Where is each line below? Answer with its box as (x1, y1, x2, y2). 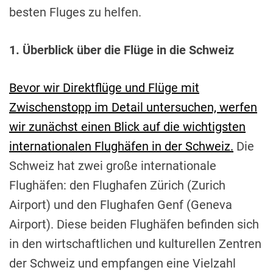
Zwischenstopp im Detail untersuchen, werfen (9, 100, 257, 115)
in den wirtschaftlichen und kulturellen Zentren (9, 236, 261, 252)
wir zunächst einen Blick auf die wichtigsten (9, 119, 246, 135)
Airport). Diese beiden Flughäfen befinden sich (9, 217, 259, 232)
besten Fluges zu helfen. (9, 5, 141, 20)
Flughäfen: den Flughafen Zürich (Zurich (9, 178, 225, 193)
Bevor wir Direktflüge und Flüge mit (9, 80, 199, 96)
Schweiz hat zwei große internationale (9, 158, 216, 174)
